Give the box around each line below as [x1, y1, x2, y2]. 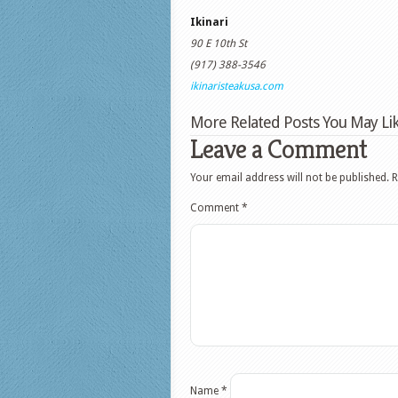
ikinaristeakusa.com [190, 80, 283, 92]
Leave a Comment [190, 132, 367, 166]
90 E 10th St [190, 37, 247, 50]
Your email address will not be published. [190, 171, 389, 184]
